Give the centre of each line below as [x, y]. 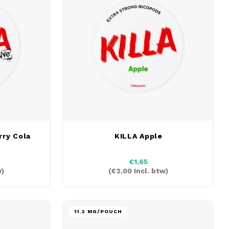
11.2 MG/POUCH [98, 211]
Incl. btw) [150, 171]
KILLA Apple [138, 136]
